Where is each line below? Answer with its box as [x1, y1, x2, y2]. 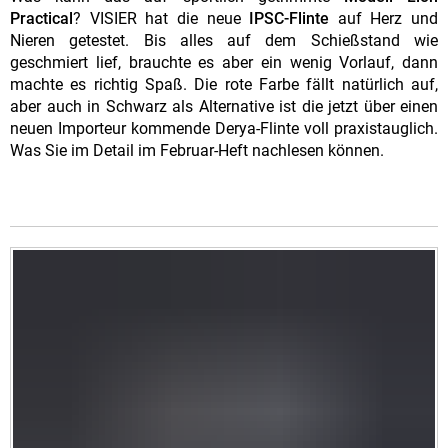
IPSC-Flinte [249, 8, 330, 28]
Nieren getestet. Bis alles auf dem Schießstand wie [10, 30, 438, 50]
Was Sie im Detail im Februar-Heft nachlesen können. [10, 140, 384, 160]
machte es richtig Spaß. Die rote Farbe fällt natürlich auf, [10, 74, 438, 94]
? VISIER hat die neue [73, 8, 250, 28]
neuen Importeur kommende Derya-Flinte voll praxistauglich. [10, 118, 438, 138]
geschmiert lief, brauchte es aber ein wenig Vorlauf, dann [10, 52, 438, 72]
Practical [10, 8, 73, 28]
